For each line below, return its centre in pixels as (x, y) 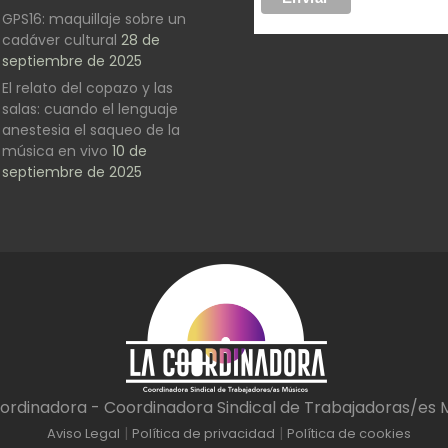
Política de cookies (349, 434)
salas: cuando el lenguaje (90, 108)
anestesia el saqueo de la (91, 129)
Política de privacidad (204, 434)
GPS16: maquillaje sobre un (94, 18)
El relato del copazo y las (88, 87)
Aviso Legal (84, 434)
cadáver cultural (60, 39)
